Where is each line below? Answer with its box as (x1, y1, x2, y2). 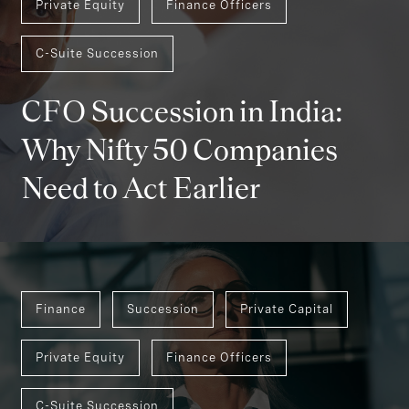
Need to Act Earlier (21, 173, 260, 204)
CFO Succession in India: (21, 96, 343, 128)
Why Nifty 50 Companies (21, 134, 338, 166)
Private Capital (240, 301, 333, 316)
